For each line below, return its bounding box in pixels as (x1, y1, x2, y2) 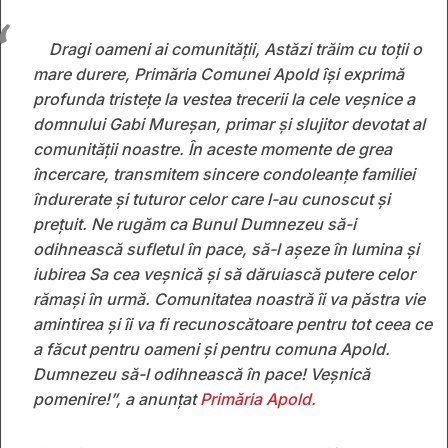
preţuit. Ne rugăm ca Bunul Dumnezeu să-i (33, 213, 356, 234)
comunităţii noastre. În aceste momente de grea (33, 138, 392, 159)
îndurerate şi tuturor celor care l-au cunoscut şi (33, 188, 390, 209)
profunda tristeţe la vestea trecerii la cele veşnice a (33, 88, 415, 109)
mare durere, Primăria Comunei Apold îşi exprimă (33, 63, 404, 84)
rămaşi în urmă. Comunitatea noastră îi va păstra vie (33, 288, 425, 309)
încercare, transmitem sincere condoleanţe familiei (33, 163, 415, 184)
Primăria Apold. (200, 388, 316, 409)
